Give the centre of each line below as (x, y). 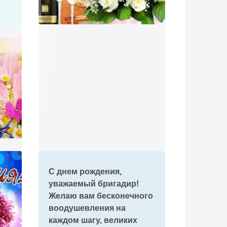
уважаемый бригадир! (93, 184)
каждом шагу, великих (93, 220)
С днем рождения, (85, 172)
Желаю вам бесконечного (101, 196)
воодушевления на (87, 208)
